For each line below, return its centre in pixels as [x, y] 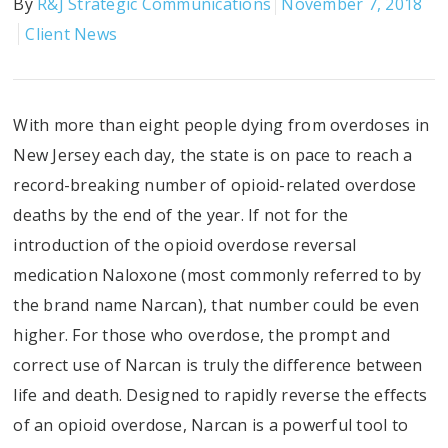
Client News [71, 34]
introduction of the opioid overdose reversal [185, 245]
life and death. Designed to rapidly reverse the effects [220, 395]
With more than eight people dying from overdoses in [221, 125]
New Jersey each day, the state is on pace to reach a [213, 155]
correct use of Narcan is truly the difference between [218, 365]
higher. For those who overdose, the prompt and [201, 335]
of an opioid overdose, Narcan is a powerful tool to [211, 425]
